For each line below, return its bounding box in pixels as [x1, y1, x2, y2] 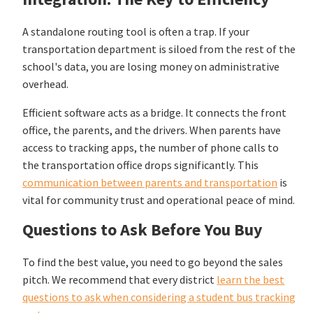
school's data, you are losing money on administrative [22, 59, 280, 74]
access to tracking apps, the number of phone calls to [22, 140, 279, 155]
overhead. [22, 77, 69, 92]
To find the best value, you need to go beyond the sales [22, 254, 284, 269]
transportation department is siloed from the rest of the [22, 42, 296, 57]
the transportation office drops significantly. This [22, 158, 259, 173]
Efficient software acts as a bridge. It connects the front [22, 105, 287, 120]
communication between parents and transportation [22, 175, 278, 190]
